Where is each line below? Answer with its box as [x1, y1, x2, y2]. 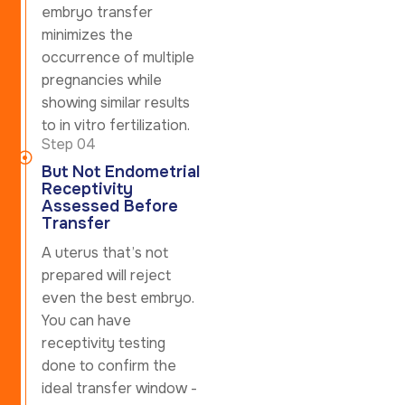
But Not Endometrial [42, 161, 200, 182]
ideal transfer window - [42, 378, 197, 398]
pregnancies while [42, 70, 162, 89]
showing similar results [42, 92, 190, 112]
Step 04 [41, 134, 96, 154]
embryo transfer [42, 2, 153, 22]
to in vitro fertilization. [42, 115, 190, 135]
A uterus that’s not [42, 242, 168, 262]
